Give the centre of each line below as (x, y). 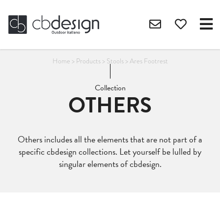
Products (88, 61)
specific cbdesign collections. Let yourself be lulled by (110, 151)
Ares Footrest (149, 61)
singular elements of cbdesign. (110, 164)
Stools (115, 61)
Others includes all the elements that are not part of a (110, 139)
